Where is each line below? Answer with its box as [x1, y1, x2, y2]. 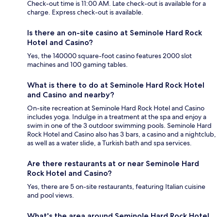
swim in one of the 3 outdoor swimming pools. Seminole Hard [27, 121, 212, 130]
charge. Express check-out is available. [27, 7, 143, 16]
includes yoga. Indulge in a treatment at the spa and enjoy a [27, 112, 206, 121]
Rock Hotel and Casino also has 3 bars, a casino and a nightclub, [27, 129, 216, 139]
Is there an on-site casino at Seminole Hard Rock [27, 28, 202, 37]
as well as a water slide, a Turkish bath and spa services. [27, 138, 192, 147]
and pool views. [27, 190, 74, 200]
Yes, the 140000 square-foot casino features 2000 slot [27, 51, 192, 60]
